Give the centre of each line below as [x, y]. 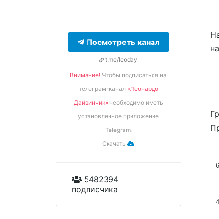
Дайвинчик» [91, 102]
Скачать [115, 143]
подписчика [95, 189]
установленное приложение [119, 116]
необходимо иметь [135, 102]
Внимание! [85, 75]
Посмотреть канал [123, 42]
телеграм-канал [103, 89]
